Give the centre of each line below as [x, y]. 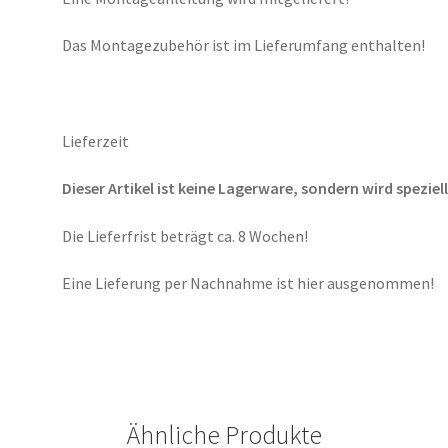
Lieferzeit [96, 140]
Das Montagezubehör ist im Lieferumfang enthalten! [244, 45]
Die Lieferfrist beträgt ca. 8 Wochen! [185, 235]
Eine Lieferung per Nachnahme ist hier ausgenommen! [248, 283]
